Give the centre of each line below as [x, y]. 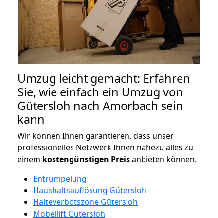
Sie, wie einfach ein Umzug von [100, 92]
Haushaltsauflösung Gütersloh [90, 190]
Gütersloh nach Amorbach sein [100, 105]
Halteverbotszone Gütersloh [85, 202]
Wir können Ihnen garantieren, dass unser [96, 136]
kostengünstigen [76, 159]
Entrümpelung [60, 178]
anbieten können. [163, 159]
